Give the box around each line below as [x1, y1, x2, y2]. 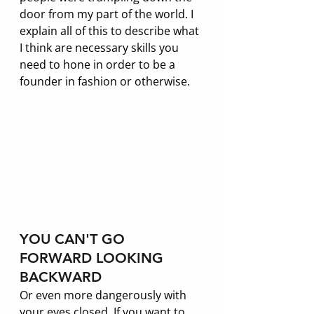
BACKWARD [20, 268, 102, 285]
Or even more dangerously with [20, 287, 189, 303]
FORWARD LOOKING [20, 249, 168, 266]
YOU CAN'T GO [20, 230, 129, 247]
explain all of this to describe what [20, 22, 202, 39]
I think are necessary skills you [20, 39, 182, 55]
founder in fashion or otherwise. [20, 73, 193, 89]
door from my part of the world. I [20, 6, 196, 22]
